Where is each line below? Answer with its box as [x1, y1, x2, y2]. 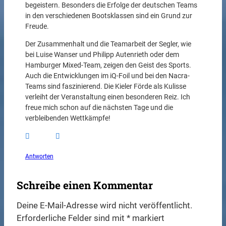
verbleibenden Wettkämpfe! [25, 114, 110, 123]
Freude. [25, 22, 49, 31]
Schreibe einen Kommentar [17, 178, 153, 193]
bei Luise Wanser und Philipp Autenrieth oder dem [25, 50, 179, 60]
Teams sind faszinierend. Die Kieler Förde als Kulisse [25, 82, 186, 91]
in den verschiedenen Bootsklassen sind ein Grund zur [25, 11, 192, 20]
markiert [130, 212, 165, 223]
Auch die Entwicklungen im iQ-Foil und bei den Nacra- [25, 72, 190, 81]
